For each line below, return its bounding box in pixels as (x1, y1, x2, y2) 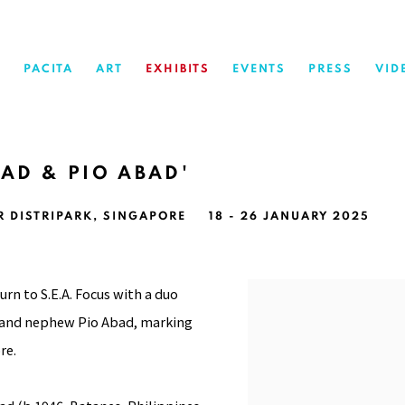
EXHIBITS (146, 63, 210, 76)
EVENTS (232, 63, 286, 76)
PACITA (24, 63, 73, 76)
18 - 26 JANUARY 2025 (209, 210, 370, 222)
